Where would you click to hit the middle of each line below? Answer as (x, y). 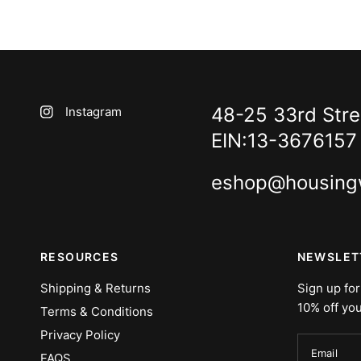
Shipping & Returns (95, 288)
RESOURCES (80, 257)
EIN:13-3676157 (284, 141)
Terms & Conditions (97, 312)
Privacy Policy (80, 335)
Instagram (93, 112)
